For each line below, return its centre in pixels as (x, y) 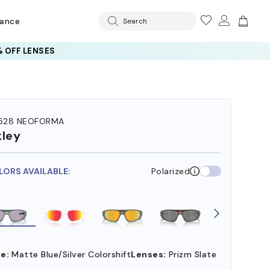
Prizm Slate (193, 255)
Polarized (170, 171)
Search (135, 21)
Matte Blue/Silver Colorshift (71, 255)
